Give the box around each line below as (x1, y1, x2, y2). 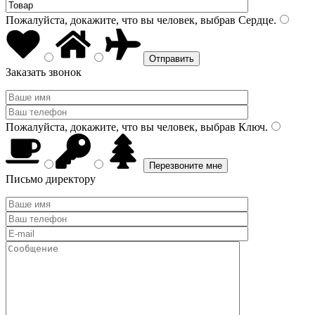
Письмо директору (6, 173, 96, 185)
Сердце (236, 14, 274, 26)
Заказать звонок (6, 66, 82, 78)
